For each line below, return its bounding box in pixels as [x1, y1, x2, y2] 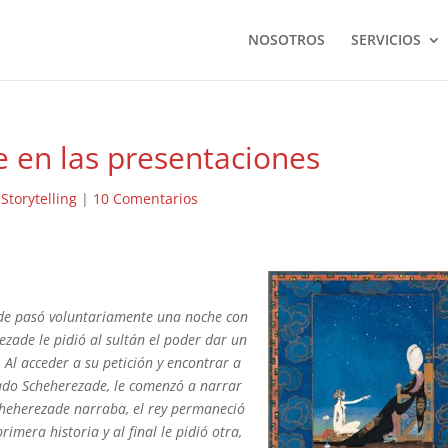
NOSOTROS [247, 30, 325, 49]
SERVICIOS [350, 30, 421, 49]
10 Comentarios [93, 189, 199, 208]
